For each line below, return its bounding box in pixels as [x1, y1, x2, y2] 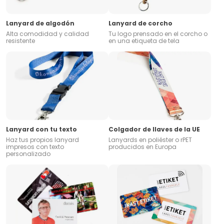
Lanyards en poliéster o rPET [108, 135, 192, 144]
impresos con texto [6, 142, 64, 151]
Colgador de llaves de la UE [108, 125, 200, 134]
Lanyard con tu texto [6, 125, 77, 134]
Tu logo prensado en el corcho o [108, 29, 207, 38]
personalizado [6, 149, 50, 158]
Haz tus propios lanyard [6, 135, 79, 144]
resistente [6, 36, 35, 45]
